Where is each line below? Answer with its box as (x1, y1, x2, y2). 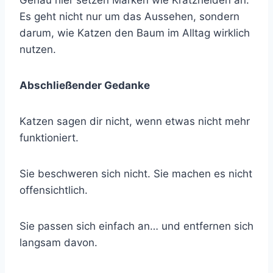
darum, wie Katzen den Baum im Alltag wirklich (19, 27, 250, 40)
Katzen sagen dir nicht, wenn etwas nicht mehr (19, 115, 250, 128)
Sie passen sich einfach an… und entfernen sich (19, 220, 253, 233)
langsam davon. (19, 236, 97, 249)
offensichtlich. (19, 184, 88, 197)
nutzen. (19, 43, 56, 56)
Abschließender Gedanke (19, 79, 150, 92)
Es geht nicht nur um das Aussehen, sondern (19, 10, 239, 23)
